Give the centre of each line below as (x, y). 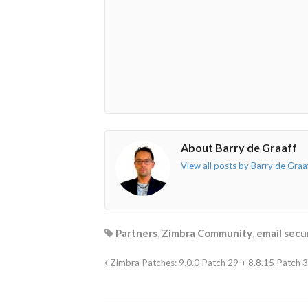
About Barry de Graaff (239, 147)
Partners (136, 233)
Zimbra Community (207, 233)
